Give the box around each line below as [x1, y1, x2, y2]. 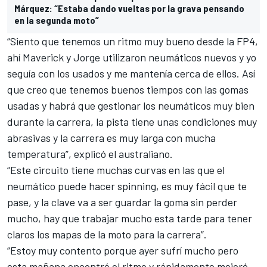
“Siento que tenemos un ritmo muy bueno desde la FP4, [7, 35, 258, 48]
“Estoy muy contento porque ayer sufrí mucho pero [7, 244, 238, 257]
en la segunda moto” [14, 14, 99, 26]
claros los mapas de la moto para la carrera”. [7, 228, 207, 241]
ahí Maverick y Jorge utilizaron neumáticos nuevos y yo [7, 51, 256, 64]
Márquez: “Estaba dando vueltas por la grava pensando [14, 2, 244, 14]
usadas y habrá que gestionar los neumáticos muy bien [7, 99, 254, 113]
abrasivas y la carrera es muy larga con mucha [7, 131, 216, 145]
